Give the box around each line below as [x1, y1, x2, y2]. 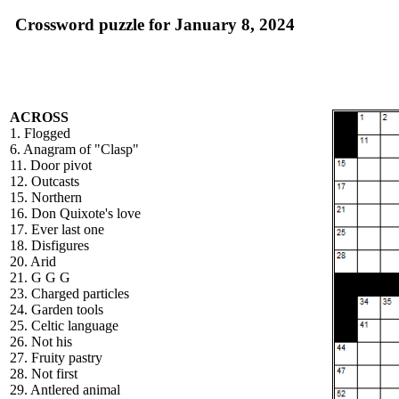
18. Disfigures [10, 238, 89, 253]
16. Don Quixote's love [10, 206, 141, 221]
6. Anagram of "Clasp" [10, 142, 139, 157]
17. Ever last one [10, 222, 104, 237]
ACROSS [10, 110, 69, 125]
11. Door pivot [10, 158, 92, 173]
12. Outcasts [10, 174, 79, 189]
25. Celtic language [10, 318, 118, 333]
